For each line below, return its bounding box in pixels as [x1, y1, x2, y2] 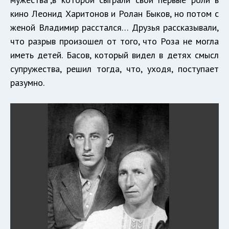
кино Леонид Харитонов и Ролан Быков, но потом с [10, 7, 219, 19]
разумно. [10, 76, 44, 88]
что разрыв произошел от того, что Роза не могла [10, 35, 219, 47]
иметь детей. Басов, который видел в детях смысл [10, 49, 219, 61]
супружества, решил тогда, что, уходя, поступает [10, 62, 219, 75]
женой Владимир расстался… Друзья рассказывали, [10, 21, 219, 33]
